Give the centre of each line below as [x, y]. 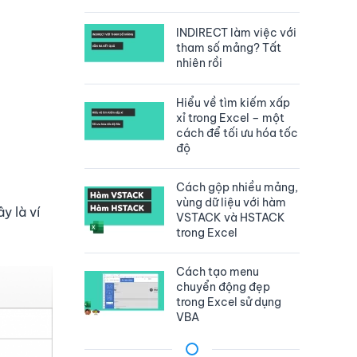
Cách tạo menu [218, 272]
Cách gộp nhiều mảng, [237, 188]
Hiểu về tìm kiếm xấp [233, 103]
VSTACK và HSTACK [231, 218]
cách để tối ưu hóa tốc [237, 133]
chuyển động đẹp [223, 287]
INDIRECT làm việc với [236, 32]
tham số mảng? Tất [229, 47]
